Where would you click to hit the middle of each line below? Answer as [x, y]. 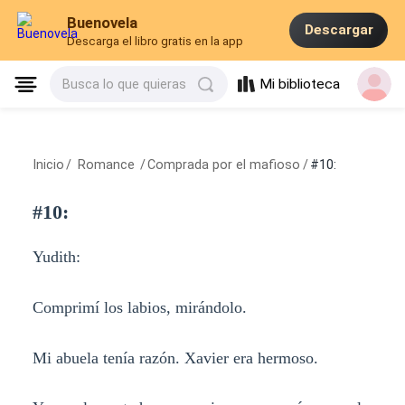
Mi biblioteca [300, 85]
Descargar [339, 30]
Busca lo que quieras [125, 85]
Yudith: [56, 256]
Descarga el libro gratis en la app [155, 42]
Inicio [48, 165]
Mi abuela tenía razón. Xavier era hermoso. [175, 358]
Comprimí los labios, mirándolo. [139, 307]
